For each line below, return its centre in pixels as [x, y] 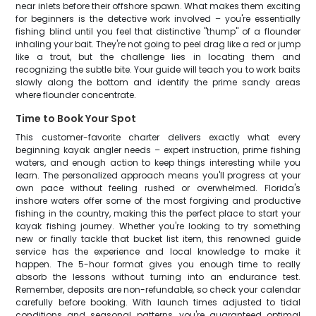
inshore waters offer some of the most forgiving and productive [158, 201]
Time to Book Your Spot [76, 119]
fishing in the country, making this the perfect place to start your [158, 213]
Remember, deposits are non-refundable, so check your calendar [158, 290]
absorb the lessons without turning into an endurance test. [158, 277]
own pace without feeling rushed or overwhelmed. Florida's [158, 188]
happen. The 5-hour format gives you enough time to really [158, 264]
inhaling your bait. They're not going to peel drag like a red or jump [158, 44]
